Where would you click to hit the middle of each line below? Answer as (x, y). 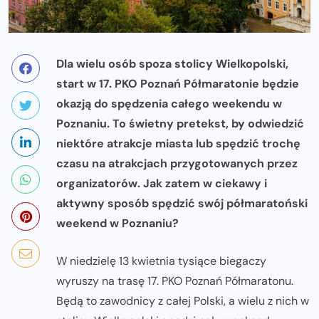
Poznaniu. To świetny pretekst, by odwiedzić (180, 124)
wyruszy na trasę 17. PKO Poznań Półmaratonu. (175, 281)
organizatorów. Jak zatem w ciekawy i (162, 184)
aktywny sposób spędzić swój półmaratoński (182, 204)
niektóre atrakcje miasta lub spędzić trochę (178, 144)
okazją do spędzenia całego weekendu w (169, 104)
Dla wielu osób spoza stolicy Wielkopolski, (172, 64)
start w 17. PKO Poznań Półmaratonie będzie (178, 84)
